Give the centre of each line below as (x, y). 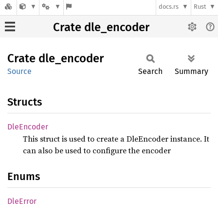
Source (19, 71)
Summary (191, 71)
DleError (22, 201)
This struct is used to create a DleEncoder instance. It (116, 139)
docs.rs (169, 7)
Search (150, 71)
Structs (25, 102)
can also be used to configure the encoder (97, 150)
